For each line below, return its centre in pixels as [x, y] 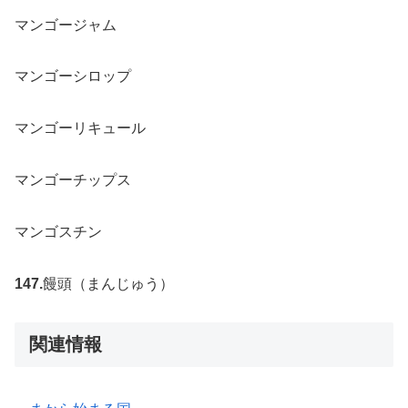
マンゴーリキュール [80, 128]
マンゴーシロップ [73, 76]
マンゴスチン [58, 231]
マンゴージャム [66, 25]
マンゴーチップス [73, 179]
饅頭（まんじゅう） [108, 283]
